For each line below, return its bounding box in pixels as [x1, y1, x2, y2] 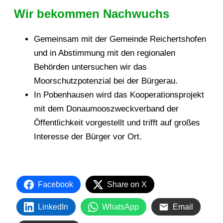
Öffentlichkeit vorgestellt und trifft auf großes [34, 118, 200, 128]
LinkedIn [38, 203, 68, 212]
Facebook [38, 180, 73, 189]
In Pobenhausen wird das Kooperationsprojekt [34, 90, 204, 100]
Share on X [107, 180, 147, 189]
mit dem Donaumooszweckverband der [34, 104, 179, 114]
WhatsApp [102, 203, 139, 212]
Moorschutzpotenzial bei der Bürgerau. [34, 76, 180, 86]
